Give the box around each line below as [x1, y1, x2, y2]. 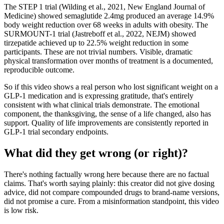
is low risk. [4, 205, 38, 214]
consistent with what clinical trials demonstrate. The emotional [4, 100, 199, 109]
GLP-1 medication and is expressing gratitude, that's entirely [4, 91, 193, 100]
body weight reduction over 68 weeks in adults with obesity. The [4, 20, 208, 29]
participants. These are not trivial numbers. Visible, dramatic [4, 47, 192, 56]
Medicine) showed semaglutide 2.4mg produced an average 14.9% [4, 11, 214, 20]
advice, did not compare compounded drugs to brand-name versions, [4, 187, 219, 196]
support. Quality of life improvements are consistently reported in [4, 118, 208, 127]
